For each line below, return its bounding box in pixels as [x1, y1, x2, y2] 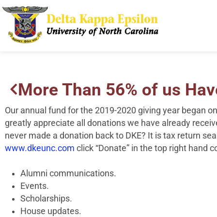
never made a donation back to [5, 131, 125, 140]
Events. [20, 181, 49, 191]
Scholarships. [20, 194, 74, 203]
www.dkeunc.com [5, 143, 75, 153]
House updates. [20, 206, 83, 216]
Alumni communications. [20, 169, 116, 178]
